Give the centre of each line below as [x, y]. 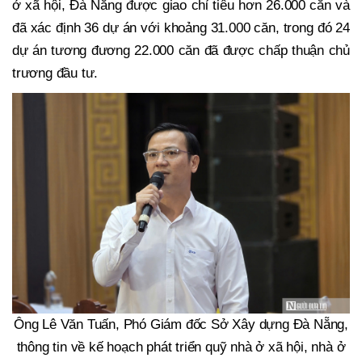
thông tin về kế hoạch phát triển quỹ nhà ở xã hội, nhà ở [181, 347]
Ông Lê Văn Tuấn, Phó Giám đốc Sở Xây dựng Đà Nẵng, [181, 325]
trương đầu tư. [55, 74]
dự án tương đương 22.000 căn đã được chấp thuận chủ [181, 51]
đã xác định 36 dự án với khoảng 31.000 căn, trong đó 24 [181, 28]
